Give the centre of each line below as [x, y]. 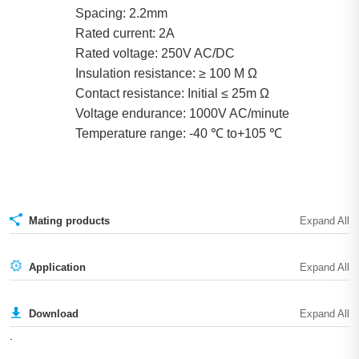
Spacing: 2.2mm [121, 14]
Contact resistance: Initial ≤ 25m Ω [172, 94]
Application [57, 267]
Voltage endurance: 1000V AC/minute [182, 114]
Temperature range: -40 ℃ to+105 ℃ [179, 134]
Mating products [69, 221]
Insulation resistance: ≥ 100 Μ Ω [166, 74]
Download [54, 313]
